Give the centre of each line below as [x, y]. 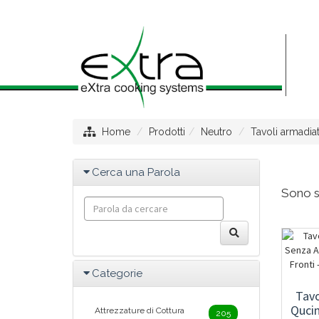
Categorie [117, 273]
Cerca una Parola [136, 172]
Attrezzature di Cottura [140, 310]
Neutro [216, 132]
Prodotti [167, 132]
